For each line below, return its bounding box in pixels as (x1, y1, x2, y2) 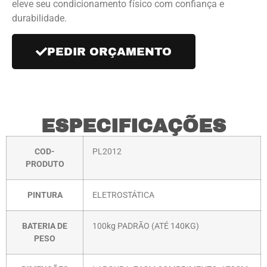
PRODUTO (25, 159, 64, 170)
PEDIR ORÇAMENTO (47, 45, 172, 58)
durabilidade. (12, 13, 67, 24)
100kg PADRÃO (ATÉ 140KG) (92, 221, 199, 232)
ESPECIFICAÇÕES (41, 116, 226, 137)
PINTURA (27, 190, 63, 201)
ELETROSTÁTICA (92, 190, 154, 201)
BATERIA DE (22, 221, 67, 232)
